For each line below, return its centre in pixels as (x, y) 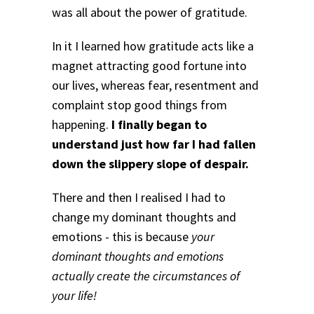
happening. (82, 125)
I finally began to (159, 125)
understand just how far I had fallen (154, 144)
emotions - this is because (122, 236)
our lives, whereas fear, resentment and (155, 86)
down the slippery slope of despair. (150, 164)
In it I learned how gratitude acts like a (153, 46)
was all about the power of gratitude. (150, 13)
